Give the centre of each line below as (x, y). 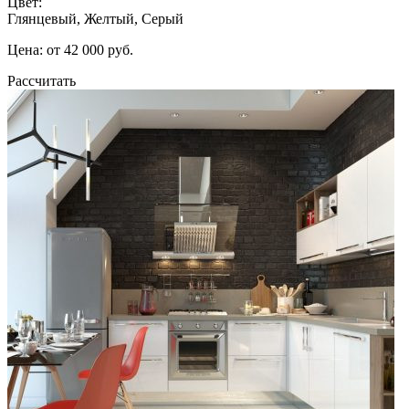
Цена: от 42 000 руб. (70, 49)
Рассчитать (42, 80)
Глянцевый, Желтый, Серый (95, 18)
